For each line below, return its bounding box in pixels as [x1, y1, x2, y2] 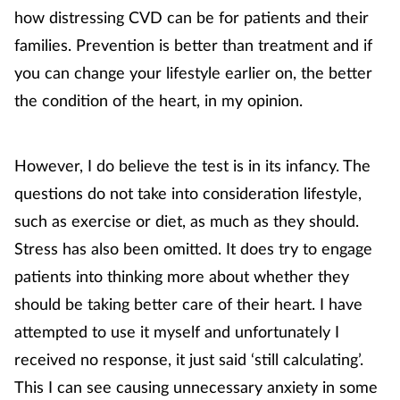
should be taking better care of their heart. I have [14, 293, 362, 313]
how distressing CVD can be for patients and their [14, 6, 369, 27]
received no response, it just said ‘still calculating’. [14, 348, 363, 369]
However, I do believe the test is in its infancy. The [14, 154, 371, 175]
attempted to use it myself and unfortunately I [14, 321, 339, 341]
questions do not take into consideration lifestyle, [14, 182, 362, 203]
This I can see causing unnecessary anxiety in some [14, 376, 378, 396]
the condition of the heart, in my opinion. [14, 89, 303, 110]
